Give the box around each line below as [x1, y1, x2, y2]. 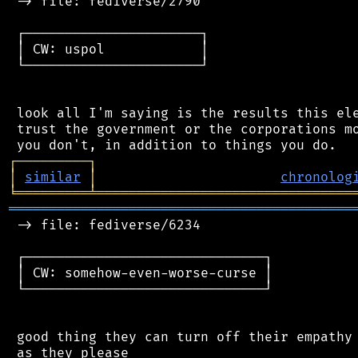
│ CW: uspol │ [9, 41, 209, 58]
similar [25, 169, 81, 185]
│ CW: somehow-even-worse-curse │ [9, 265, 272, 281]
